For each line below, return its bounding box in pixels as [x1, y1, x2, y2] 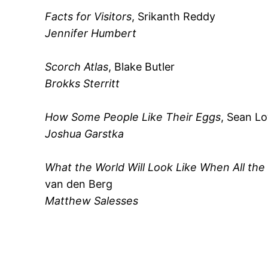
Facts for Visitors [45, 10, 132, 23]
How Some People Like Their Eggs [45, 111, 221, 124]
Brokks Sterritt [45, 77, 120, 90]
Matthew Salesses [45, 194, 139, 208]
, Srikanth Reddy [132, 10, 216, 23]
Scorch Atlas [45, 60, 109, 74]
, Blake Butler [108, 60, 175, 74]
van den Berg [45, 178, 113, 191]
